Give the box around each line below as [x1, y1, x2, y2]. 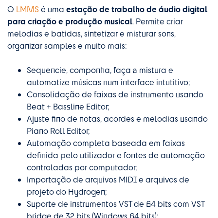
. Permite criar [132, 16, 183, 26]
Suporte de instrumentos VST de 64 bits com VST [27, 198, 204, 209]
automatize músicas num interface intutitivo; [27, 76, 190, 87]
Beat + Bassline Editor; [27, 101, 109, 111]
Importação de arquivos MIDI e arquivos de [27, 174, 189, 184]
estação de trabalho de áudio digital [66, 3, 207, 15]
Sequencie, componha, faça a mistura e [27, 64, 173, 75]
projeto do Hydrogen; [27, 186, 107, 197]
